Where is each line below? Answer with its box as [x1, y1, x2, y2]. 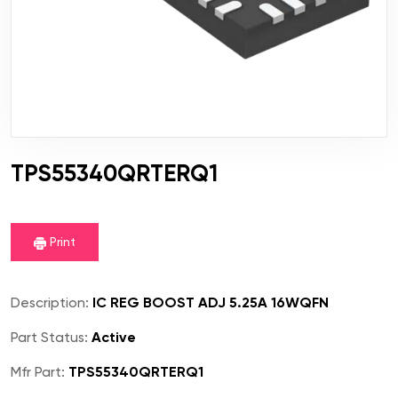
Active [88, 329, 136, 346]
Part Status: [11, 329, 88, 346]
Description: [11, 294, 89, 312]
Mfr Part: [11, 363, 65, 381]
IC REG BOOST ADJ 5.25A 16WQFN [89, 294, 329, 312]
